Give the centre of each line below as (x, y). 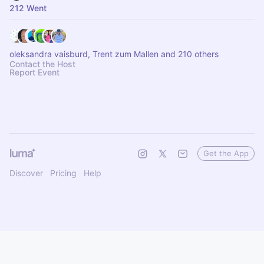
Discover (26, 173)
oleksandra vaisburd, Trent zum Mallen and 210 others (114, 54)
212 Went (28, 8)
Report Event (34, 72)
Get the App (226, 153)
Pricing (63, 173)
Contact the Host (42, 64)
